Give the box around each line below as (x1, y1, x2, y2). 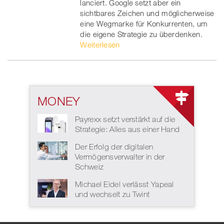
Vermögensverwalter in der (75, 151, 165, 161)
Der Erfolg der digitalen (75, 141, 153, 151)
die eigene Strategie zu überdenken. (80, 29, 202, 38)
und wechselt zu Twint (75, 189, 150, 198)
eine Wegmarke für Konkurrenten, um (80, 18, 208, 28)
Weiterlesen (80, 39, 120, 49)
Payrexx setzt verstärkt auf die (75, 114, 175, 123)
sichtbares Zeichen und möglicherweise (80, 8, 214, 17)
